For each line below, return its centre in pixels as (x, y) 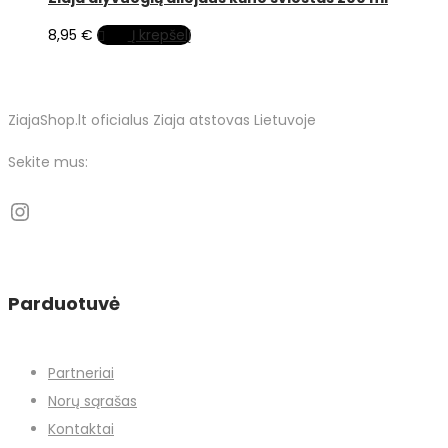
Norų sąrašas (92, 400)
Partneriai (81, 372)
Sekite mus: (48, 161)
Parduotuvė (64, 303)
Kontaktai (81, 428)
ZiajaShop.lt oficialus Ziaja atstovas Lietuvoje (162, 119)
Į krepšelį (161, 34)
